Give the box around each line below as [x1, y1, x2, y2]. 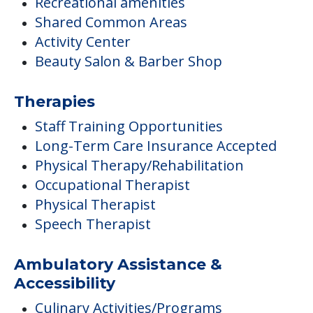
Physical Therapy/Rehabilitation [35, 156, 244, 175]
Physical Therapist [35, 195, 156, 214]
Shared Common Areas [35, 13, 187, 32]
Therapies [14, 92, 95, 112]
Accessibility [14, 274, 115, 293]
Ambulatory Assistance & [14, 255, 222, 275]
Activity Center [35, 32, 131, 52]
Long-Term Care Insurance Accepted [35, 136, 277, 156]
